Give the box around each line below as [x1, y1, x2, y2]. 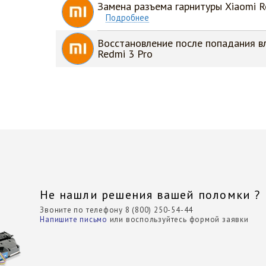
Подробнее [106, 12, 150, 23]
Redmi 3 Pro [97, 47, 153, 61]
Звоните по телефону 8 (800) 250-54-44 [40, 205, 194, 216]
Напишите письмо [40, 214, 107, 225]
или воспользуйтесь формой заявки [107, 214, 249, 225]
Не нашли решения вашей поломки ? [40, 187, 261, 203]
